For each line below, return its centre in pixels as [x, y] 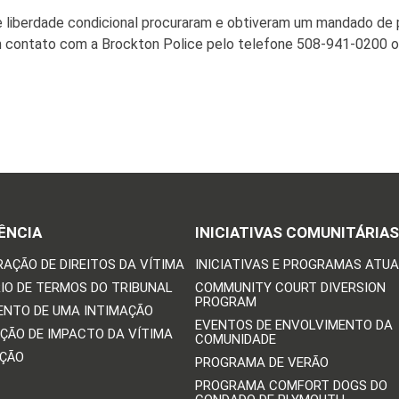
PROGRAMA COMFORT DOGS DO [291, 386]
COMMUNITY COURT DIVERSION [290, 288]
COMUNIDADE [235, 340]
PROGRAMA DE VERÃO [261, 363]
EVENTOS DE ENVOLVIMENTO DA [293, 326]
